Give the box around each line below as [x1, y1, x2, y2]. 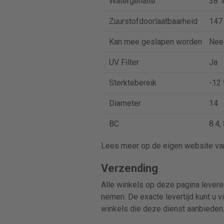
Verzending [100, 162, 158, 174]
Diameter [108, 98, 141, 108]
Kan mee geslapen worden [108, 37, 202, 46]
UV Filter [108, 57, 139, 67]
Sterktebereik [108, 78, 156, 87]
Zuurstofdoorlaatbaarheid [108, 16, 197, 26]
